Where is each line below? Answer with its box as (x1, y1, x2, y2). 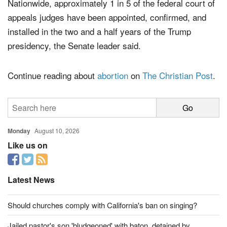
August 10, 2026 (34, 144, 80, 153)
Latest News (8, 192, 55, 204)
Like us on (8, 157, 48, 169)
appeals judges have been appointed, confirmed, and (8, 28, 206, 42)
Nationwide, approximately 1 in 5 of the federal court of (8, 14, 215, 27)
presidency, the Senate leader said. (8, 57, 141, 70)
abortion (97, 87, 128, 100)
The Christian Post (142, 87, 213, 100)
